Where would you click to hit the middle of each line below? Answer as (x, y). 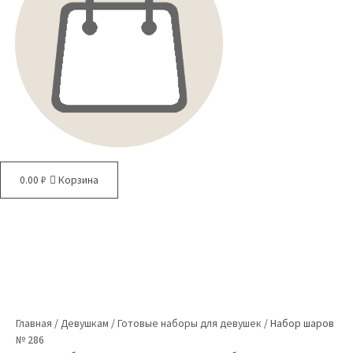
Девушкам (85, 323)
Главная (34, 323)
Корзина (79, 180)
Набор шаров (302, 323)
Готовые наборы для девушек (190, 323)
